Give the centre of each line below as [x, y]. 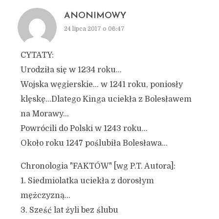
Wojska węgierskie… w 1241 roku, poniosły [101, 85]
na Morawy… [44, 114]
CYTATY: [37, 55]
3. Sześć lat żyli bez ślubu [69, 210]
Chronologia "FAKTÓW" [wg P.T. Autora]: [98, 166]
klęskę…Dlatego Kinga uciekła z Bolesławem [106, 99]
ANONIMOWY [95, 16]
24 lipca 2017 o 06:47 [94, 29]
